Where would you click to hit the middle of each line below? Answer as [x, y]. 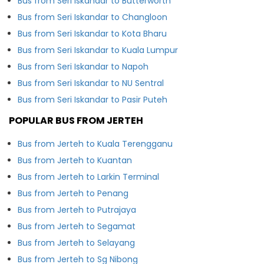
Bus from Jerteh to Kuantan [75, 160]
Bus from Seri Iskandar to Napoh [83, 66]
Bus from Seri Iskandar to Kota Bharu [92, 33]
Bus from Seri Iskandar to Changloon [93, 17]
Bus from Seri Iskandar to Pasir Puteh [93, 99]
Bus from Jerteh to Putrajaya [77, 209]
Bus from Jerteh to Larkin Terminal [88, 176]
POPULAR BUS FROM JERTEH [76, 120]
